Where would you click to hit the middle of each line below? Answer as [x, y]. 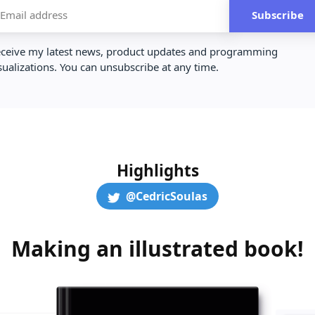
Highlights [157, 171]
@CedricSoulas [167, 197]
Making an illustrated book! [157, 249]
